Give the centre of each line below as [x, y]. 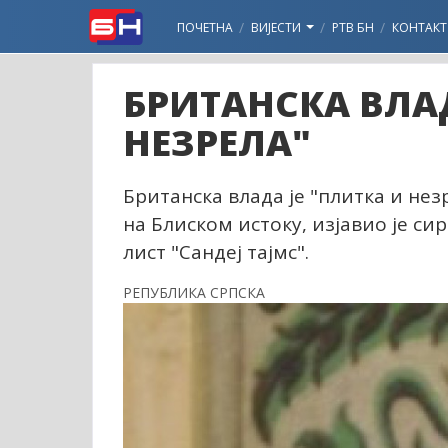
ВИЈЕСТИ [277, 27]
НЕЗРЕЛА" [217, 142]
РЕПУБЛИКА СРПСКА [194, 292]
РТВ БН [353, 27]
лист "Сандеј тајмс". [216, 252]
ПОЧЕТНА [205, 27]
